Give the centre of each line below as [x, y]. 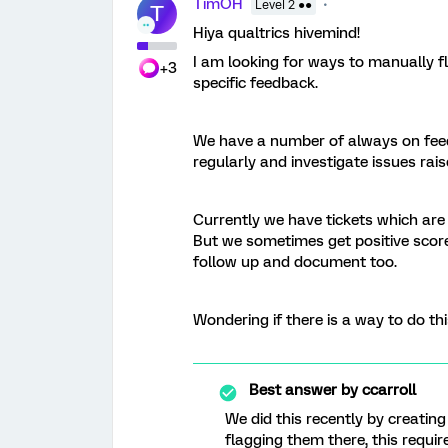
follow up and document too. [295, 262]
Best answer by [303, 390]
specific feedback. [255, 83]
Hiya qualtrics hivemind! [276, 33]
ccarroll [387, 390]
